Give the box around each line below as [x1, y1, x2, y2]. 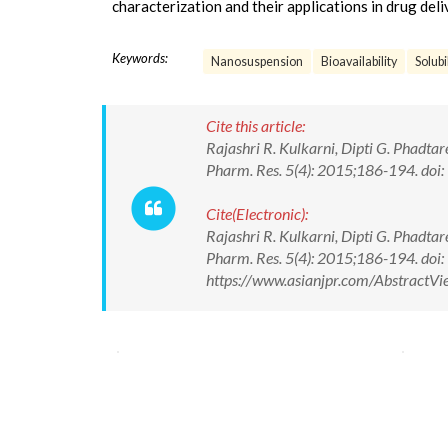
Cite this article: [206, 116, 305, 135]
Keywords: [112, 50, 168, 66]
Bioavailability [321, 54, 397, 69]
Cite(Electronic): [206, 204, 308, 223]
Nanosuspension [211, 54, 303, 69]
